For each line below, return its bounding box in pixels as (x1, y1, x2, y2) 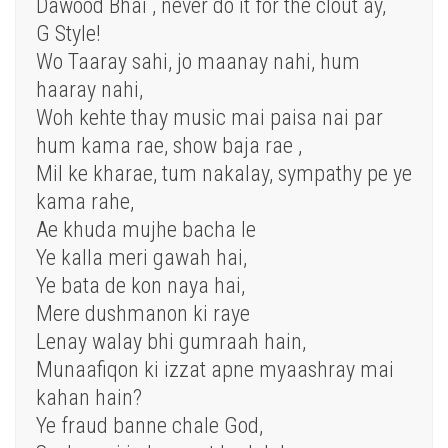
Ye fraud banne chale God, (36, 413, 263, 439)
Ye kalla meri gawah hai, (36, 245, 247, 271)
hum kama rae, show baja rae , (36, 133, 302, 159)
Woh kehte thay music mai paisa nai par (36, 105, 383, 131)
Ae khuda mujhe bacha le (36, 217, 256, 243)
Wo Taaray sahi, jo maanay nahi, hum (36, 49, 360, 75)
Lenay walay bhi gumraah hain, (36, 329, 306, 355)
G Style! (36, 21, 101, 47)
